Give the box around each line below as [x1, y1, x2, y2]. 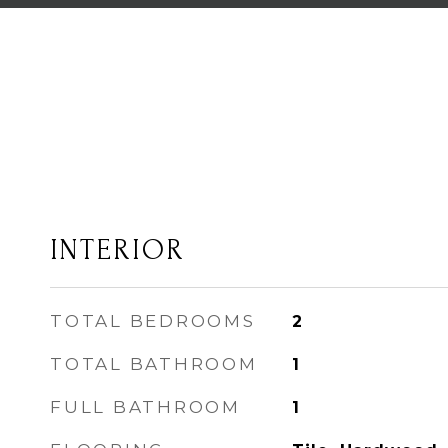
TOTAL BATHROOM [50, 354, 258, 374]
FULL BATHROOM [50, 397, 241, 417]
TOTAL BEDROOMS [50, 311, 256, 331]
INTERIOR [50, 234, 185, 266]
